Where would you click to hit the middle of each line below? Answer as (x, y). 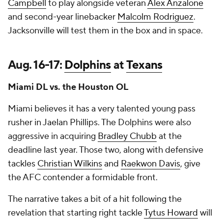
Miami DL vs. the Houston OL (68, 87)
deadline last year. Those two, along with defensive (106, 150)
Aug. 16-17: (36, 65)
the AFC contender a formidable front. (83, 178)
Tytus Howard (171, 213)
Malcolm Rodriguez (155, 17)
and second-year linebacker (63, 17)
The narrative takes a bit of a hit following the (95, 199)
